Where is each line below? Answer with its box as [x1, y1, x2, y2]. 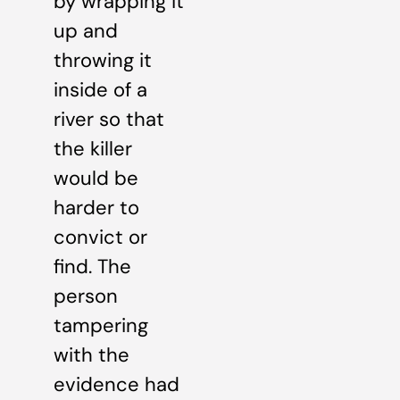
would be [54, 164, 138, 191]
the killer [54, 135, 132, 162]
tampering [54, 312, 148, 338]
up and [54, 17, 118, 44]
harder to [54, 194, 139, 221]
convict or [54, 223, 147, 250]
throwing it [54, 46, 152, 73]
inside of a [54, 76, 147, 103]
